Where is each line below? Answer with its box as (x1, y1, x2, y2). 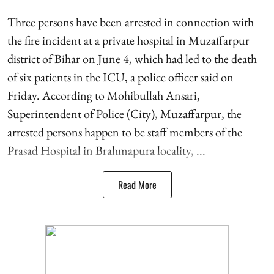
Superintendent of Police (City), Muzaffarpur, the (7, 105, 242, 122)
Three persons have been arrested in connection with (7, 13, 254, 30)
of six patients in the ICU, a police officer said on (7, 68, 234, 85)
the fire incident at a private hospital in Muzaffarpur (7, 32, 250, 48)
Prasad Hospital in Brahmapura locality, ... (7, 142, 206, 158)
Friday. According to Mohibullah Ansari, (7, 87, 200, 103)
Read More (117, 177, 157, 192)
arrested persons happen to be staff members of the (7, 124, 242, 140)
